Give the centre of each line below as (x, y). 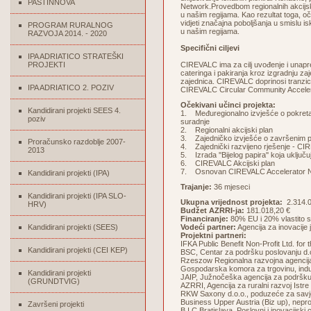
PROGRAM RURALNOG (70, 25)
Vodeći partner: (208, 227)
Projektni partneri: (213, 235)
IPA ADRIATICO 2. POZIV (71, 87)
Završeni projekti (56, 304)
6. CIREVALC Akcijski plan (228, 163)
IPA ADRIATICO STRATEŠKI (76, 56)
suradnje (195, 121)
